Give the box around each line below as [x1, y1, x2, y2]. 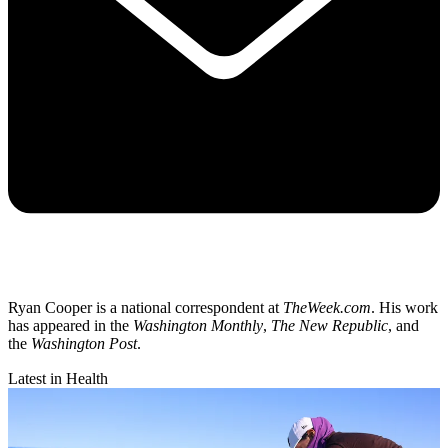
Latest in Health [8, 370, 108, 388]
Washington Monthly [133, 317, 263, 335]
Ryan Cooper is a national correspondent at [8, 299, 283, 317]
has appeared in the [8, 317, 133, 335]
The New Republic [271, 317, 388, 335]
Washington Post [31, 335, 137, 353]
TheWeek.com [283, 299, 371, 317]
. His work [371, 299, 438, 317]
